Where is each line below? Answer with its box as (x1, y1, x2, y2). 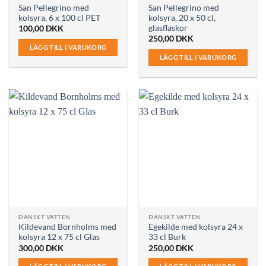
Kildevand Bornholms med (18, 222, 117, 232)
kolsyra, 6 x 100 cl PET (18, 12, 101, 23)
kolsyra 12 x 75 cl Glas (18, 232, 100, 242)
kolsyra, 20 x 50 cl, (148, 12, 216, 23)
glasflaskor (148, 23, 188, 33)
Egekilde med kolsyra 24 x (148, 222, 243, 232)
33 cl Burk (148, 232, 186, 242)
